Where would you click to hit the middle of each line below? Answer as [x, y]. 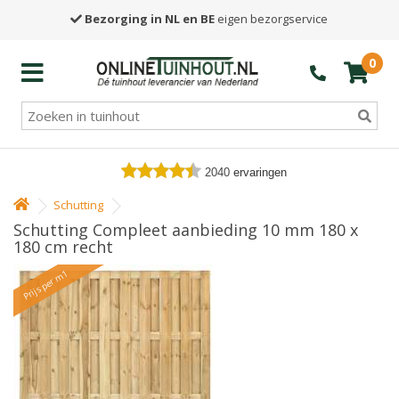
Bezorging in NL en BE [150, 19]
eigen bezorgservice [272, 19]
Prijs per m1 [45, 285]
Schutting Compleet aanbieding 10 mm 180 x [186, 230]
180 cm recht [63, 247]
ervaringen [260, 172]
